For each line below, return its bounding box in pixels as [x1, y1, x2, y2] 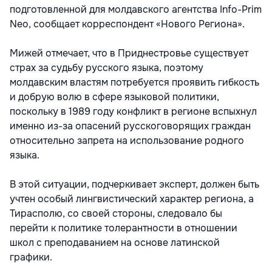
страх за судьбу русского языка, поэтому [10, 61, 203, 74]
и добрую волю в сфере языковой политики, [10, 90, 219, 103]
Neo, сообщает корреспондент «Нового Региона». [10, 18, 247, 30]
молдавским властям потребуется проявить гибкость [10, 76, 259, 89]
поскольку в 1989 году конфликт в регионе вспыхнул [10, 105, 257, 118]
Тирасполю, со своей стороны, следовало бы [10, 207, 222, 220]
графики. [10, 251, 52, 263]
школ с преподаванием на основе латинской [10, 236, 220, 249]
